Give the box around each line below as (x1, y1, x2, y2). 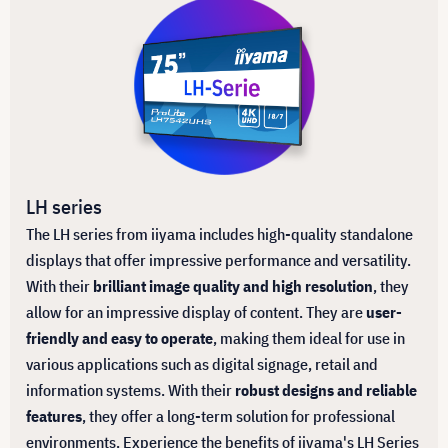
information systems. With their (26, 379, 235, 400)
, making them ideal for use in (213, 327, 405, 348)
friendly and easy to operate (26, 327, 213, 348)
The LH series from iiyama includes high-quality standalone (26, 223, 413, 244)
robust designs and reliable (235, 379, 417, 400)
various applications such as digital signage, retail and (26, 353, 378, 374)
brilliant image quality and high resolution (90, 275, 373, 296)
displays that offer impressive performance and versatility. (26, 249, 411, 270)
